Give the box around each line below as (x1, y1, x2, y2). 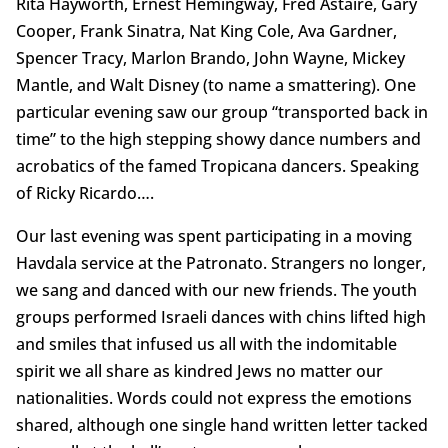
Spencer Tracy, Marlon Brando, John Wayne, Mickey (15, 46, 405, 69)
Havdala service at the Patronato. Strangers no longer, (15, 251, 426, 274)
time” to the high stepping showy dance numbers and (15, 127, 421, 150)
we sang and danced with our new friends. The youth (15, 278, 417, 301)
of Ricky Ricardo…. (15, 181, 154, 204)
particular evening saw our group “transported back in (15, 100, 428, 123)
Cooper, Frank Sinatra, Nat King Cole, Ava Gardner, (15, 19, 397, 42)
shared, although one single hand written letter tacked (15, 413, 428, 436)
